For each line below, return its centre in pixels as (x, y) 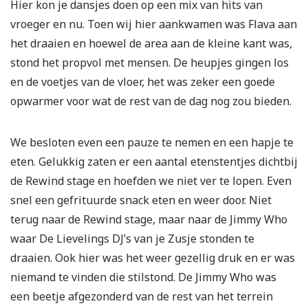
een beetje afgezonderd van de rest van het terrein (142, 297)
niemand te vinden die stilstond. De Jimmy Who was (143, 277)
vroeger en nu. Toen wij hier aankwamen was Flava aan (154, 24)
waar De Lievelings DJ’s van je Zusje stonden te (132, 239)
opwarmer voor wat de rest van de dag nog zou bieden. (151, 101)
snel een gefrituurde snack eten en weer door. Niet (141, 200)
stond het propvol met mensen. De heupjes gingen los (150, 63)
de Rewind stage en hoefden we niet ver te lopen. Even (151, 181)
